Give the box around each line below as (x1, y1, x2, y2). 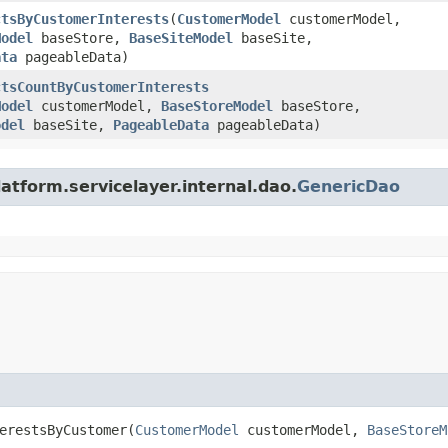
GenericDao (297, 176, 400, 196)
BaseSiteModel (129, 29, 233, 46)
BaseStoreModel (161, 97, 273, 114)
